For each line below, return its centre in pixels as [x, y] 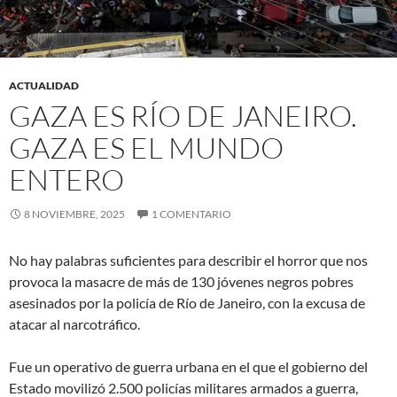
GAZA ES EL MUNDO [146, 148]
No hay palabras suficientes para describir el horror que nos [188, 261]
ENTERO [66, 180]
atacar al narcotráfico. [74, 324]
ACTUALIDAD [44, 86]
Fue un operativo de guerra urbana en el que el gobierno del [188, 367]
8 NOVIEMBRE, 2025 [74, 214]
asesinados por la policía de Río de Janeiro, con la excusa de [187, 303]
